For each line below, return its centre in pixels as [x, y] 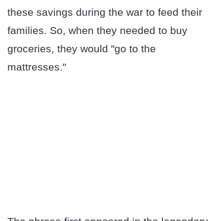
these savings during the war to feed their [105, 12]
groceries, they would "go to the [82, 49]
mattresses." [37, 67]
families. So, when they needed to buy [97, 31]
